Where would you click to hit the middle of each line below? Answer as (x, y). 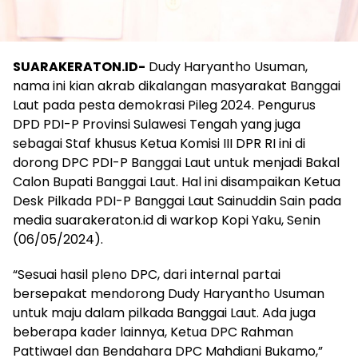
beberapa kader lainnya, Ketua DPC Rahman (153, 332)
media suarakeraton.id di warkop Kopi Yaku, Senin (167, 221)
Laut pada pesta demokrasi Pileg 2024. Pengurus (164, 105)
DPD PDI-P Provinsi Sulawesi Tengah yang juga (157, 125)
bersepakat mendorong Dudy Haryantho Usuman (169, 294)
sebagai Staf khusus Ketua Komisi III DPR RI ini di (159, 144)
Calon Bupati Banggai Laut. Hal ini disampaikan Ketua (177, 182)
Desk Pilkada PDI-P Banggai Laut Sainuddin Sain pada (177, 201)
